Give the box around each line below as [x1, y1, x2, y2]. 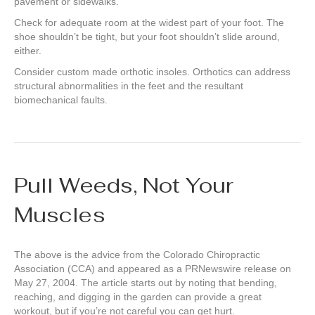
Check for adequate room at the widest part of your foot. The [14, 17, 284, 29]
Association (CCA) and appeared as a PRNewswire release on [14, 263, 291, 275]
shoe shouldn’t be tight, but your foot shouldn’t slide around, [14, 31, 280, 43]
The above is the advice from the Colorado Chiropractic [14, 249, 260, 261]
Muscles [14, 201, 105, 229]
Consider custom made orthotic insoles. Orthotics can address [14, 66, 290, 78]
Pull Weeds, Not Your [14, 172, 233, 200]
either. [14, 45, 41, 57]
